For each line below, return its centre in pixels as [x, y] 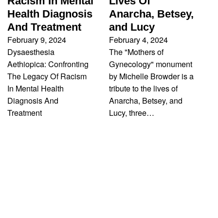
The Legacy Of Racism [47, 76]
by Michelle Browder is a [151, 76]
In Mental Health [36, 88]
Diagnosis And [33, 100]
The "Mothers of [136, 52]
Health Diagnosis [50, 14]
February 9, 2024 [37, 40]
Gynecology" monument [151, 64]
